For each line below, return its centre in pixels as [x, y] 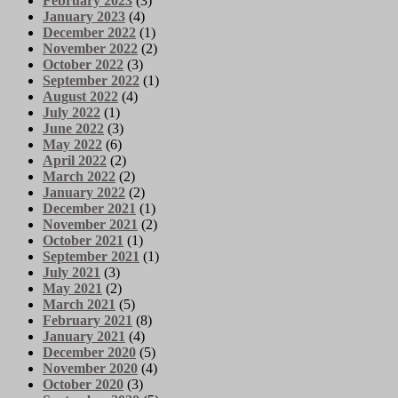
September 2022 [91, 80]
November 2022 [90, 48]
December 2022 [89, 32]
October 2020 [83, 384]
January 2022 [84, 192]
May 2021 [72, 288]
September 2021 [91, 256]
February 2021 [88, 320]
